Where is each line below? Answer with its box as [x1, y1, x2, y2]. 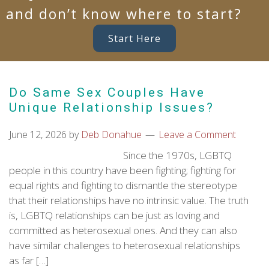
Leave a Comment [159, 128, 236, 141]
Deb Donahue [81, 128, 142, 141]
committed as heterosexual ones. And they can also [9, 223, 237, 237]
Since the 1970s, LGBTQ [123, 148, 232, 162]
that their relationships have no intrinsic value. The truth [9, 193, 249, 207]
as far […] [9, 253, 49, 267]
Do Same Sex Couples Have [9, 85, 205, 100]
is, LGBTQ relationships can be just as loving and [9, 208, 220, 222]
